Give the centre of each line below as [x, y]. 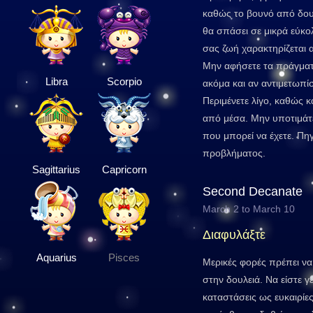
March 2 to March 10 [249, 209]
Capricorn [124, 169]
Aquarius [56, 257]
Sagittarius [56, 169]
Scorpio [124, 81]
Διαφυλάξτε [234, 235]
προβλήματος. [234, 153]
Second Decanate [253, 191]
